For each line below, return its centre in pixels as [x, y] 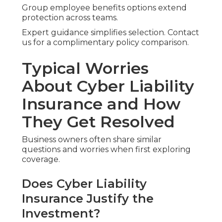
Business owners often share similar [92, 139]
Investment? [61, 213]
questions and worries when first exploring [106, 149]
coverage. [41, 159]
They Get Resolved [98, 121]
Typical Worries [85, 68]
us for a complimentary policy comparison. [105, 42]
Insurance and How [101, 104]
